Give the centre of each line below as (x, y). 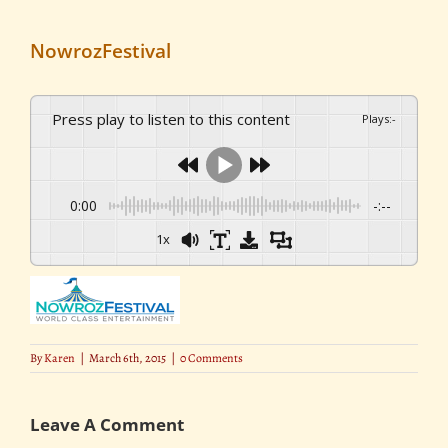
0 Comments (211, 357)
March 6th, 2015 (127, 357)
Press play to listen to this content (176, 118)
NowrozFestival (100, 51)
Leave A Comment (107, 424)
